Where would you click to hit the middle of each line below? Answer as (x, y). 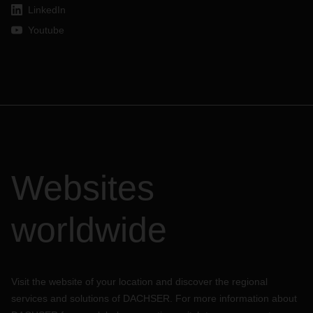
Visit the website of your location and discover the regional (139, 282)
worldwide (89, 230)
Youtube (46, 30)
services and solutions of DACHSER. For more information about (154, 298)
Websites (83, 188)
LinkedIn (47, 10)
